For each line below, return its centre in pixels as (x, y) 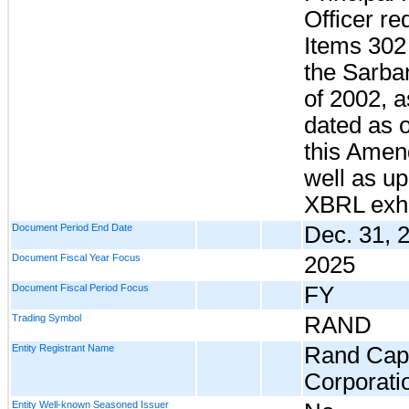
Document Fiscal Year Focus (76, 258)
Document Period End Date (72, 228)
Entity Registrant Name (63, 348)
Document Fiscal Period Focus (80, 288)
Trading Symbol (47, 318)
